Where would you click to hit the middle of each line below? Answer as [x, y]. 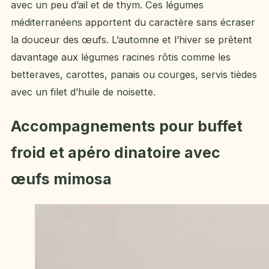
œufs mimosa [61, 179]
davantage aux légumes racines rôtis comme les [121, 57]
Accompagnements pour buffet [127, 126]
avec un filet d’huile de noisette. [83, 92]
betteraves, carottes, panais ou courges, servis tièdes [134, 74]
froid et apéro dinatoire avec [116, 153]
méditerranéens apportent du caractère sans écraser [133, 22]
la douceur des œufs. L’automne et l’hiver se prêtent [131, 39]
